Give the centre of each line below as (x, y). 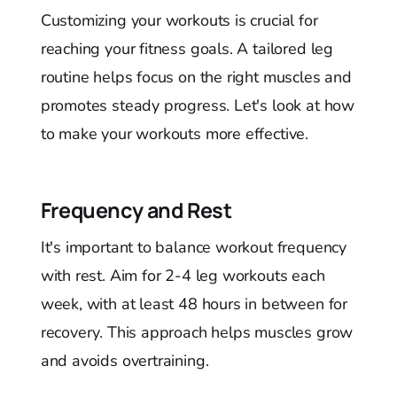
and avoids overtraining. (125, 360)
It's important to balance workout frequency (193, 247)
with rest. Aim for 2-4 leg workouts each (183, 275)
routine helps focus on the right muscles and (196, 77)
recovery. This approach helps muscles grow (197, 332)
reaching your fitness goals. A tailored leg (187, 48)
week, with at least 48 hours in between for (194, 304)
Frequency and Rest (136, 210)
